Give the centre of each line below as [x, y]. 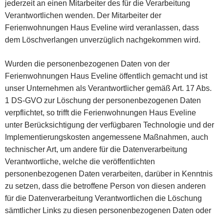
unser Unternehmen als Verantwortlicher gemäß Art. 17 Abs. [108, 88]
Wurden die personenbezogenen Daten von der [87, 64]
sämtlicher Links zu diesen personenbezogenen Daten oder [108, 210]
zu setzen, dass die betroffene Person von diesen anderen [105, 186]
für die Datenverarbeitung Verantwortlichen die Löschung [103, 198]
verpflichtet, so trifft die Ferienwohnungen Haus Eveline [100, 112]
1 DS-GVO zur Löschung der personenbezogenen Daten [103, 100]
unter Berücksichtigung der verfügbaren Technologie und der [109, 125]
